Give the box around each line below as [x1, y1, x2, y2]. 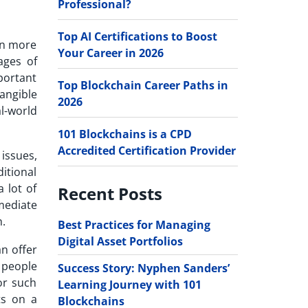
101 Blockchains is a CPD [57, 126, 192, 142]
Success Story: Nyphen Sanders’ [57, 260, 230, 276]
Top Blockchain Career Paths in [57, 77, 228, 93]
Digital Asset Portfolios [57, 233, 183, 249]
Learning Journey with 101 [57, 276, 201, 292]
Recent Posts [57, 181, 162, 205]
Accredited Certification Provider [57, 142, 236, 158]
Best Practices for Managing [57, 217, 210, 232]
